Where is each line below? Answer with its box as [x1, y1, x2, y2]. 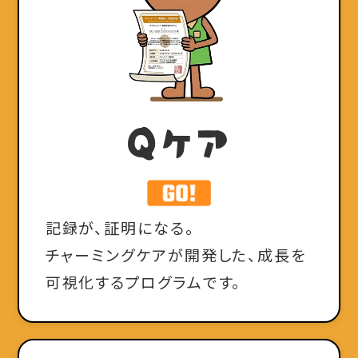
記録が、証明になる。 [45, 217, 195, 239]
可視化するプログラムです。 [45, 271, 242, 293]
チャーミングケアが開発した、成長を [45, 244, 307, 266]
